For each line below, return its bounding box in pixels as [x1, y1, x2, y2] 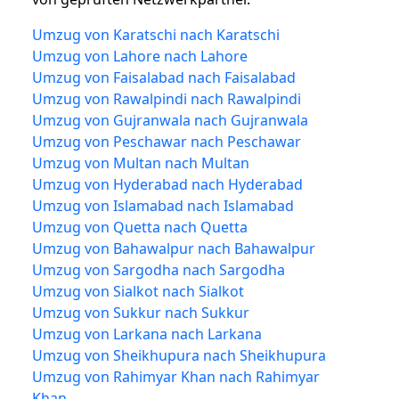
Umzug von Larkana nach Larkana [32, 323, 262, 344]
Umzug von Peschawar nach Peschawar [32, 131, 301, 151]
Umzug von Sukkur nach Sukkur [32, 302, 249, 322]
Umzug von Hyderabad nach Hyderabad [32, 174, 303, 194]
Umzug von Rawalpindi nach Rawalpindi [32, 88, 301, 109]
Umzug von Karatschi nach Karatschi [32, 24, 280, 45]
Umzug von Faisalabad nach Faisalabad [32, 67, 296, 87]
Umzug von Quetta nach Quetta [32, 216, 248, 237]
